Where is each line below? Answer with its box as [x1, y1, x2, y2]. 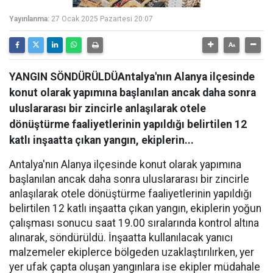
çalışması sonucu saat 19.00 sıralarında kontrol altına [9, 217, 259, 229]
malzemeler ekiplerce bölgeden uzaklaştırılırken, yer [9, 246, 254, 258]
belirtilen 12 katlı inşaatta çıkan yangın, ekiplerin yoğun [9, 202, 261, 214]
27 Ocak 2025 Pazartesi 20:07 [51, 15, 153, 23]
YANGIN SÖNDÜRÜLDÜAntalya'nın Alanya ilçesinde [9, 71, 255, 83]
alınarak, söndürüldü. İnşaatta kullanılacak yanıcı [9, 232, 233, 244]
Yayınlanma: [9, 15, 49, 23]
